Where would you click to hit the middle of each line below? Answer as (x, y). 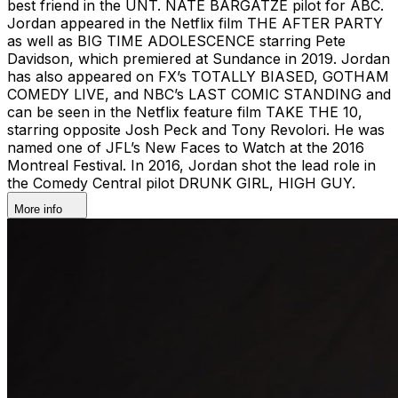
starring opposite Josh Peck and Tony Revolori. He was (196, 129)
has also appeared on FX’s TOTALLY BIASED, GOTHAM (198, 76)
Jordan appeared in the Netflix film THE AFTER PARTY (195, 23)
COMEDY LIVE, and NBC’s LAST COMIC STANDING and (199, 94)
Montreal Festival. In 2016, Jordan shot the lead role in (191, 165)
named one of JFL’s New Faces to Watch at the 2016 (186, 147)
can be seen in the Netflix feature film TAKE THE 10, (185, 111)
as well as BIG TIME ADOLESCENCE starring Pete (176, 40)
